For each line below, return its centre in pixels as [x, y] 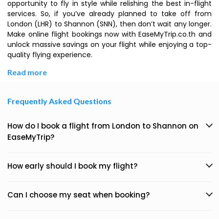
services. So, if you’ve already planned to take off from [109, 14]
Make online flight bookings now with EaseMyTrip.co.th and [109, 34]
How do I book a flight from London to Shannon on [103, 126]
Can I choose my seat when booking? [78, 195]
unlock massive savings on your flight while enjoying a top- [109, 44]
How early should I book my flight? [72, 166]
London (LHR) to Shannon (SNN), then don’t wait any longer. [109, 24]
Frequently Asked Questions [59, 101]
